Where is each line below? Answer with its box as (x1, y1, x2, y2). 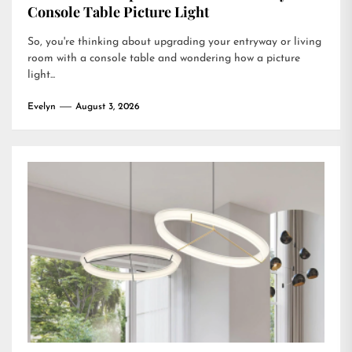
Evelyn (27, 102, 56, 112)
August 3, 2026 (75, 102, 140, 112)
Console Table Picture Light (27, 2, 209, 21)
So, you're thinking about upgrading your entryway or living (27, 36, 321, 48)
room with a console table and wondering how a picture (27, 53, 300, 64)
